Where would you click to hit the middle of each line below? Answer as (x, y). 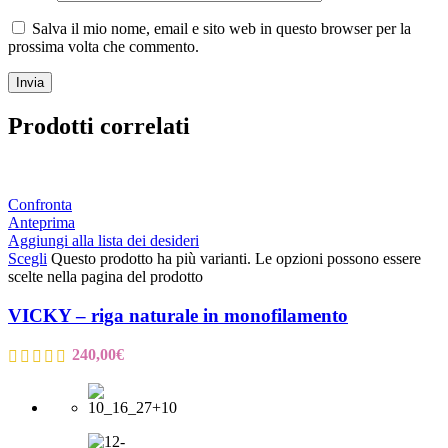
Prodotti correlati (99, 125)
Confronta (40, 204)
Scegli (27, 258)
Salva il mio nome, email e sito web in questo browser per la (221, 29)
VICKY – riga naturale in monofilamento (178, 315)
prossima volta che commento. (103, 47)
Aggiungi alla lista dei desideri (103, 240)
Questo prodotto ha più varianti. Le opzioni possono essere (236, 258)
